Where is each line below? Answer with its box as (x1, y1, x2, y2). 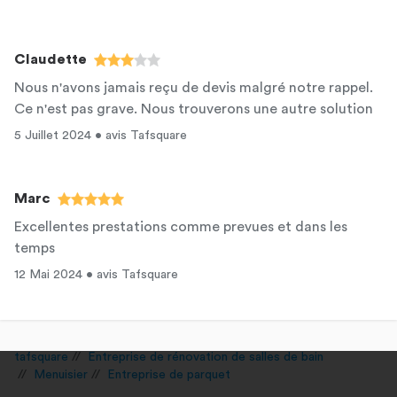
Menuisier (34, 369, 88, 381)
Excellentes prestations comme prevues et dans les (14, 220, 347, 234)
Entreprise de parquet (107, 369, 230, 381)
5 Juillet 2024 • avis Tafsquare (14, 129, 187, 142)
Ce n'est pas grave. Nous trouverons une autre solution (14, 102, 373, 116)
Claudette (14, 52, 87, 66)
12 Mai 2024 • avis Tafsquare (14, 269, 178, 281)
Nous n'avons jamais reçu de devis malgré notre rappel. (14, 81, 373, 95)
